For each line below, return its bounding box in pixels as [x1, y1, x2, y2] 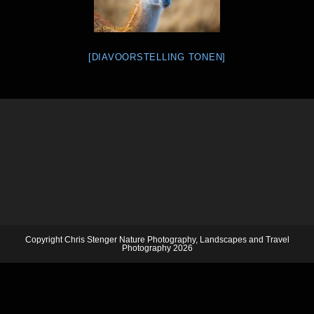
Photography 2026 [121, 243, 193, 253]
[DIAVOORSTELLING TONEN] [88, 52, 226, 62]
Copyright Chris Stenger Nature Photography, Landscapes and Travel [25, 235, 289, 245]
